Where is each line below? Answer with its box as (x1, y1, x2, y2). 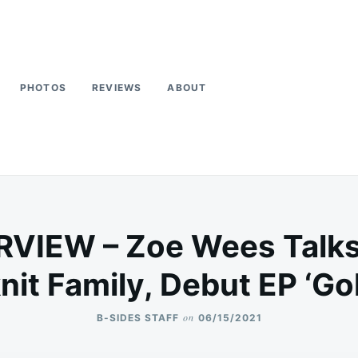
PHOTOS (19, 82, 67, 93)
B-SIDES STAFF (96, 312, 179, 324)
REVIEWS (92, 82, 142, 93)
